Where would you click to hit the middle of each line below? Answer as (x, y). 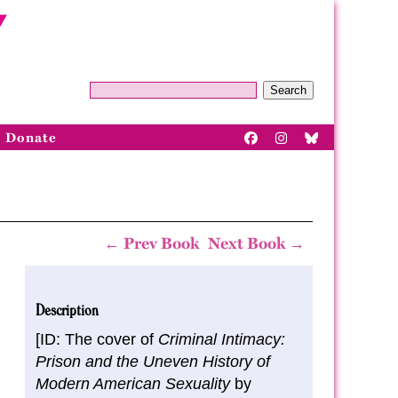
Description (67, 309)
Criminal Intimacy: (222, 339)
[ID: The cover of (97, 339)
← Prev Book (151, 243)
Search (288, 90)
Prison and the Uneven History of (153, 362)
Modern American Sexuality (133, 384)
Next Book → (256, 243)
